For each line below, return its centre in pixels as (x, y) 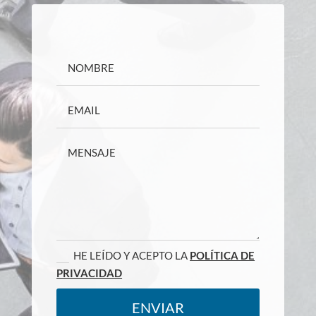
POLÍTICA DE (223, 255)
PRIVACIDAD (90, 273)
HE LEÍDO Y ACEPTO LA (132, 255)
